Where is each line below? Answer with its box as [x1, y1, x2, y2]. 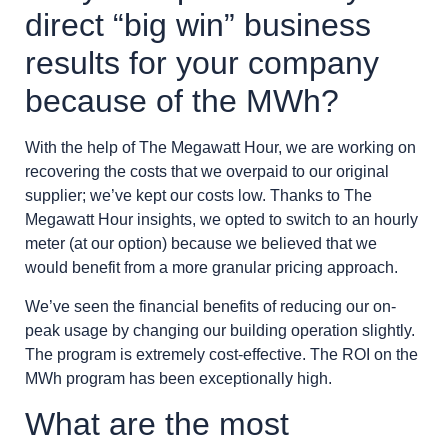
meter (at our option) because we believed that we [25, 235, 377, 253]
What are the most [25, 406, 289, 443]
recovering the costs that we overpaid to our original [25, 163, 389, 181]
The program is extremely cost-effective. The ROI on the [25, 345, 418, 363]
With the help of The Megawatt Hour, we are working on [25, 139, 416, 157]
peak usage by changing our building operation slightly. [25, 321, 415, 339]
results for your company [25, 45, 379, 82]
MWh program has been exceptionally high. [25, 369, 332, 387]
